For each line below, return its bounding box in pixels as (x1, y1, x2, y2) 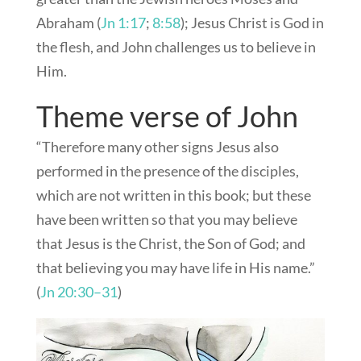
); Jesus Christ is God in (180, 14, 324, 31)
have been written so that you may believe (35, 210, 297, 228)
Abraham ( (35, 14, 101, 31)
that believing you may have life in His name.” (35, 259, 315, 276)
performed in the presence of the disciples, (35, 162, 299, 180)
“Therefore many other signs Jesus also (35, 138, 279, 156)
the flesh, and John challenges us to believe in (35, 38, 316, 56)
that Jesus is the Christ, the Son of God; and (35, 234, 305, 252)
